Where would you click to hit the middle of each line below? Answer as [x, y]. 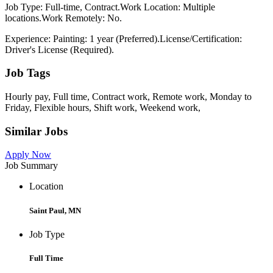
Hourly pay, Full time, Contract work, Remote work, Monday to [128, 96]
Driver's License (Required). [59, 49]
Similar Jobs [36, 131]
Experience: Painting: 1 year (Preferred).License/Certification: [123, 38]
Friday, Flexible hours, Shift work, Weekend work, [103, 107]
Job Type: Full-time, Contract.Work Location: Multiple [110, 7]
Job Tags [27, 73]
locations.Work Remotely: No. [63, 18]
